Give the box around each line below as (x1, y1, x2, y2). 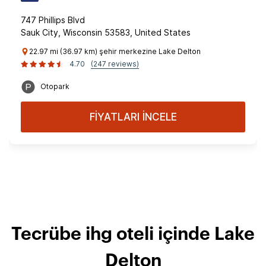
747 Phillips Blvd (21, 15, 85, 25)
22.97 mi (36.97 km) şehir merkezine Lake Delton (29, 47, 201, 56)
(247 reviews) (91, 59, 139, 68)
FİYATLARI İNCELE (89, 111, 177, 123)
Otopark (40, 82, 69, 91)
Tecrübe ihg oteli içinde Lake (11, 226, 255, 243)
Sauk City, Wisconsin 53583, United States (21, 27, 191, 37)
